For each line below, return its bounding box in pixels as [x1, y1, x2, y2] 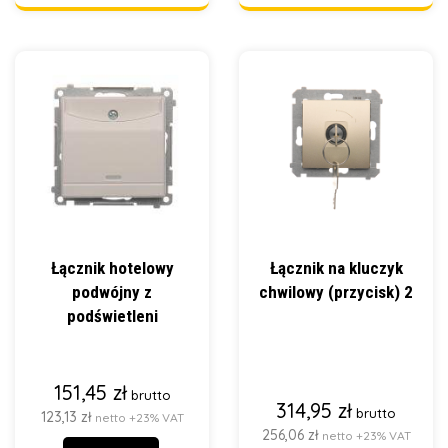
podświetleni [66, 306, 158, 326]
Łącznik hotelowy [50, 258, 174, 278]
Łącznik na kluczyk [269, 258, 403, 278]
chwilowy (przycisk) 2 [259, 282, 413, 302]
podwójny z [72, 282, 152, 302]
